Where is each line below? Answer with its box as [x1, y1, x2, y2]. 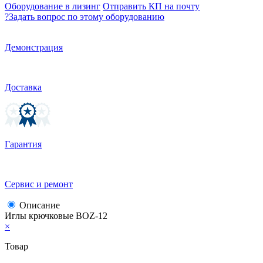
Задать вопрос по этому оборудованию [9, 11, 164, 22]
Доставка [5, 82, 42, 92]
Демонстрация [5, 42, 63, 52]
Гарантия [5, 139, 42, 149]
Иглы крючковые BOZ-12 [5, 210, 107, 221]
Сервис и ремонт [5, 178, 73, 189]
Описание [19, 200, 60, 210]
